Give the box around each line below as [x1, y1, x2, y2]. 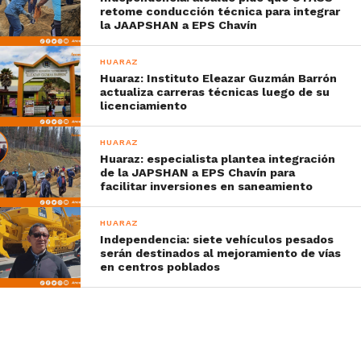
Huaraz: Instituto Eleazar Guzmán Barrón [100, 71, 338, 85]
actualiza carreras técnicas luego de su [100, 85, 330, 98]
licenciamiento [100, 98, 188, 112]
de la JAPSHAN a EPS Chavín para [100, 165, 296, 179]
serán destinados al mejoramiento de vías [100, 246, 342, 259]
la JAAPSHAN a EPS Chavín [100, 18, 258, 31]
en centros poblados [100, 259, 221, 273]
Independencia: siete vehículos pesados [100, 232, 334, 246]
